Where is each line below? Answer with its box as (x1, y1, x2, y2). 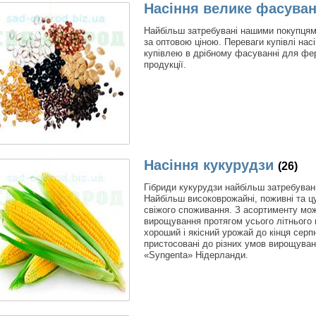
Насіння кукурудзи (144, 157, 274, 173)
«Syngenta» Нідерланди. (144, 249, 248, 260)
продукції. (144, 59, 186, 70)
